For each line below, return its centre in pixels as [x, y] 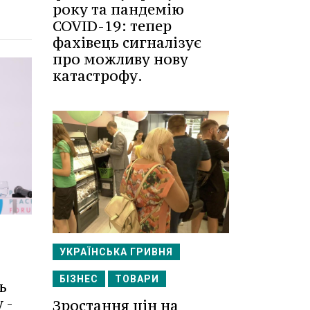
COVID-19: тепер [112, 26]
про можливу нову [120, 59]
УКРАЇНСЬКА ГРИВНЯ [116, 252]
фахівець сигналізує [127, 42]
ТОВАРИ [137, 279]
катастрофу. [98, 75]
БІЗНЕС [79, 279]
